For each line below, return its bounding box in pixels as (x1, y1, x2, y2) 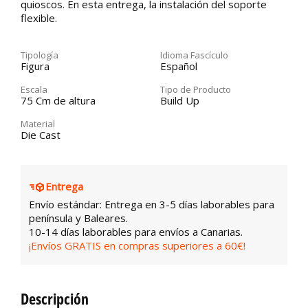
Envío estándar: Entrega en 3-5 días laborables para (29, 197, 274, 212)
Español (160, 59, 197, 74)
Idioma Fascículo (160, 49, 228, 62)
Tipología (21, 49, 58, 62)
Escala (21, 83, 47, 96)
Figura (21, 59, 49, 74)
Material (21, 118, 55, 131)
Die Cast (21, 128, 60, 142)
